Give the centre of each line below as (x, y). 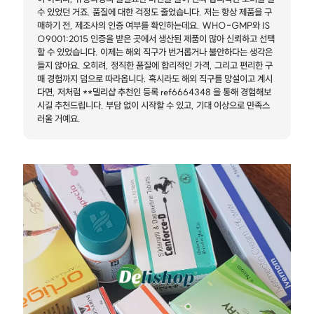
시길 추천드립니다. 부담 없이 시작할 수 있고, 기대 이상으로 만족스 (154, 105)
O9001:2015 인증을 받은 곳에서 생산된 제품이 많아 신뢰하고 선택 (156, 38)
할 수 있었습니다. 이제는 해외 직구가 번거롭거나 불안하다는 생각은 (155, 52)
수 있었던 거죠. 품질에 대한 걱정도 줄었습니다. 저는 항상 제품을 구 (155, 12)
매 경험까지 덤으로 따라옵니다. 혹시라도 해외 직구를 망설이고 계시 (155, 78)
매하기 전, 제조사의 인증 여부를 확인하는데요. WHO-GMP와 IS (154, 25)
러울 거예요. (59, 118)
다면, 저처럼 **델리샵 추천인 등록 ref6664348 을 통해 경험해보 (155, 91)
